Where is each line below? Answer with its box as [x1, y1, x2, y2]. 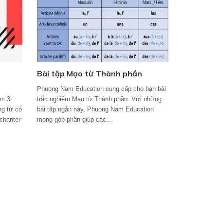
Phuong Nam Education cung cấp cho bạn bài [36, 85, 166, 92]
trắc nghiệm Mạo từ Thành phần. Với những [36, 95, 162, 103]
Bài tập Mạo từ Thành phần [36, 69, 142, 78]
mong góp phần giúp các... [36, 116, 112, 123]
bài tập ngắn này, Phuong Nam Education [36, 106, 154, 113]
